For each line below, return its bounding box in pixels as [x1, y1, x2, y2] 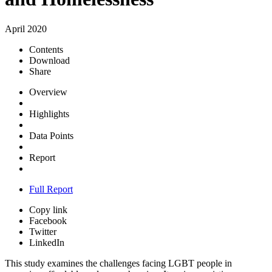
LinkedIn [29, 237, 64, 248]
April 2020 [5, 23, 47, 34]
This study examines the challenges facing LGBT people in [5, 257, 232, 268]
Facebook [29, 215, 67, 226]
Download [29, 55, 70, 66]
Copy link [29, 204, 67, 215]
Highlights [29, 108, 69, 119]
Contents [29, 44, 63, 55]
